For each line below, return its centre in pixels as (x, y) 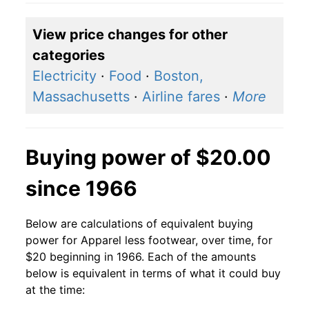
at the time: (55, 290)
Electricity (64, 76)
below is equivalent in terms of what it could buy (153, 273)
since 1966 (81, 189)
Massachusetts (81, 97)
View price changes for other (130, 35)
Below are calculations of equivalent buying (139, 224)
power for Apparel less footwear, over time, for (149, 240)
